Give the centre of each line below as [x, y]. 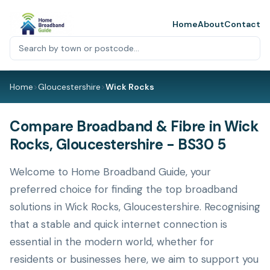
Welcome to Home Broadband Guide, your [110, 172]
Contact [242, 24]
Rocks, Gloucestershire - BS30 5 [118, 144]
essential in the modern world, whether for [112, 242]
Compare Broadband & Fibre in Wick [134, 126]
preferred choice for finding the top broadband [124, 189]
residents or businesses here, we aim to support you [134, 259]
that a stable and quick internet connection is [118, 224]
